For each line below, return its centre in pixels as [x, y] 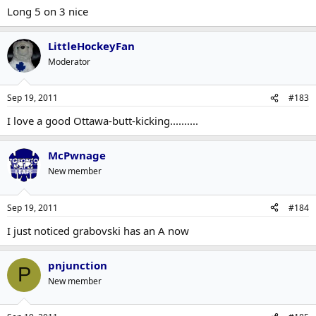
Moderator [69, 61]
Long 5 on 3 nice [48, 11]
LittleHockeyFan [91, 45]
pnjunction [78, 265]
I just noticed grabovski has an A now [98, 230]
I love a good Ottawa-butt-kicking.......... [103, 121]
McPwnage [77, 155]
